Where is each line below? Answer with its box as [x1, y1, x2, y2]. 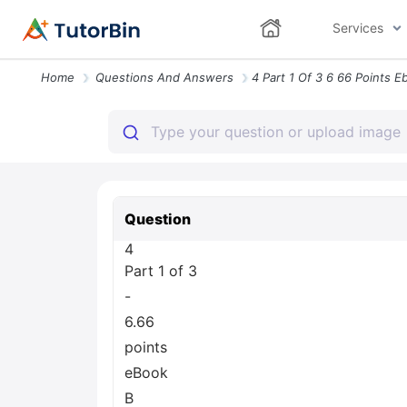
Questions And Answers [95, 70, 233, 84]
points [124, 338, 167, 356]
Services [332, 20, 383, 35]
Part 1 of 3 [124, 262, 197, 280]
